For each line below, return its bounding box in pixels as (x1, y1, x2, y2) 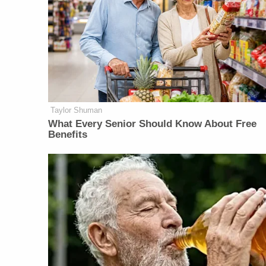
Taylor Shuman (50, 106, 103, 115)
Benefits (48, 129, 88, 141)
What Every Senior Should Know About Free (48, 118, 257, 130)
